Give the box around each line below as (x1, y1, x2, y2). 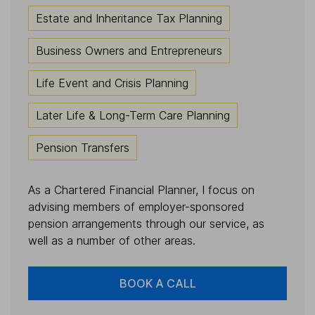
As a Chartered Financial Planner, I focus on (28, 183, 255, 198)
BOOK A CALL (119, 276, 196, 291)
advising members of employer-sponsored (28, 200, 244, 214)
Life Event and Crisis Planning (36, 76, 188, 91)
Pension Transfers (36, 141, 129, 155)
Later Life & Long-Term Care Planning (36, 108, 230, 123)
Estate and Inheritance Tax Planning (36, 11, 222, 26)
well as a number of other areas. (28, 233, 195, 248)
